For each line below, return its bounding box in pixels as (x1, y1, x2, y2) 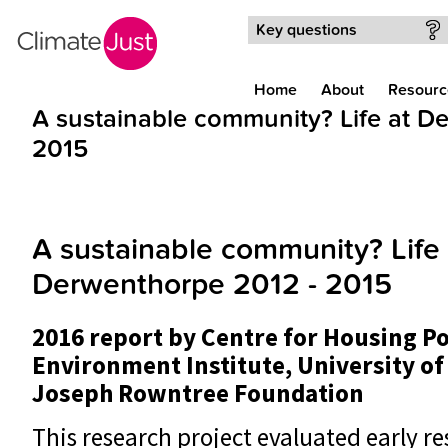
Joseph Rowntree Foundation (32, 376, 364, 409)
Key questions (256, 20, 357, 40)
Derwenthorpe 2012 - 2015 (32, 267, 392, 303)
